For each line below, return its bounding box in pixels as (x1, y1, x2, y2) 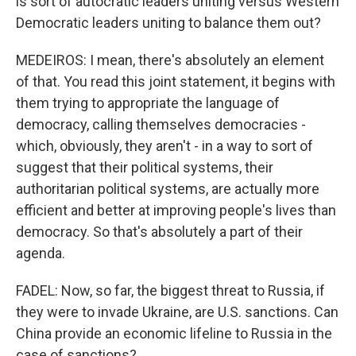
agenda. (16, 245, 65, 261)
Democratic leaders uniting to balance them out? (16, 14, 321, 31)
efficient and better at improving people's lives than (16, 202, 336, 219)
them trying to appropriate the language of (16, 95, 280, 111)
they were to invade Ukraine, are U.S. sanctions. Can (16, 304, 339, 320)
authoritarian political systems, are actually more (16, 180, 319, 197)
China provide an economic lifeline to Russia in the (16, 325, 332, 342)
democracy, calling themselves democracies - (16, 116, 306, 133)
